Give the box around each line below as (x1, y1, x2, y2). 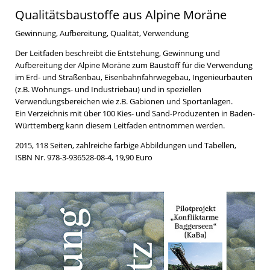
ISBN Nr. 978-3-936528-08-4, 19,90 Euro (15, 152, 152, 163)
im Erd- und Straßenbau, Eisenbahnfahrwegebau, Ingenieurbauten (15, 72, 253, 83)
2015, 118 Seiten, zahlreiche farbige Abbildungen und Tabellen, (15, 140, 236, 151)
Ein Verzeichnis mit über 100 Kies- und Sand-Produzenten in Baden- (15, 108, 255, 119)
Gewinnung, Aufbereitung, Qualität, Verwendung (15, 27, 189, 39)
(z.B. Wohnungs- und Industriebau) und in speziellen (15, 84, 201, 95)
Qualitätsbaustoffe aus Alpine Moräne (15, 6, 227, 23)
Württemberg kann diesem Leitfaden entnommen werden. (15, 120, 225, 131)
